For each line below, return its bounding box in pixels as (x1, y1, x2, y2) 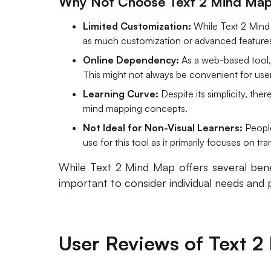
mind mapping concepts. (83, 102, 188, 114)
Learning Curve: (83, 87, 158, 100)
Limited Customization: (83, 19, 191, 32)
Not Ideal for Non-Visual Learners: (83, 121, 243, 134)
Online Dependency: (83, 53, 179, 66)
